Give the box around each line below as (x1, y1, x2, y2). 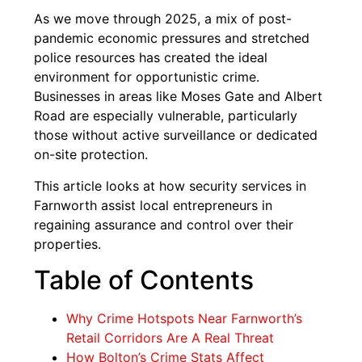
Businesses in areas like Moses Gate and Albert (34, 88, 323, 105)
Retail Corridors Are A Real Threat (66, 330, 275, 347)
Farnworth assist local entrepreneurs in (34, 196, 273, 213)
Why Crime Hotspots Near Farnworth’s (66, 310, 303, 327)
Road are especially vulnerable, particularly (34, 107, 298, 124)
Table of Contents (34, 264, 255, 297)
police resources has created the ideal (34, 49, 268, 66)
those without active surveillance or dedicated (34, 127, 318, 144)
